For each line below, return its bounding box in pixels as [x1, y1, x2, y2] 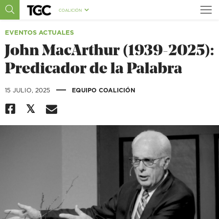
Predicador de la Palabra [5, 62, 182, 77]
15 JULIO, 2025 [5, 86, 52, 94]
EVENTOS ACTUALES [5, 28, 74, 37]
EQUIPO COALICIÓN [72, 86, 135, 94]
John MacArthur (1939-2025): [5, 44, 214, 59]
